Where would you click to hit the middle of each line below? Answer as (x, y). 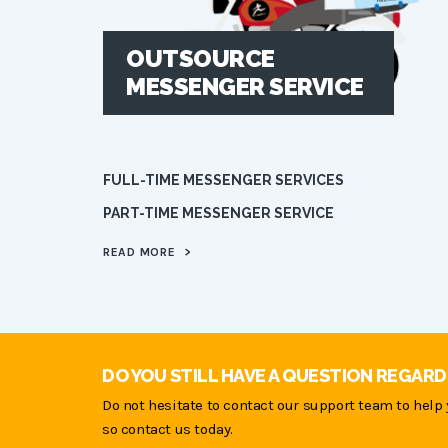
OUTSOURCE (200, 58)
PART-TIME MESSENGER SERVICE (218, 212)
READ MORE (141, 251)
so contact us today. (167, 428)
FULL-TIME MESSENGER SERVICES (223, 179)
